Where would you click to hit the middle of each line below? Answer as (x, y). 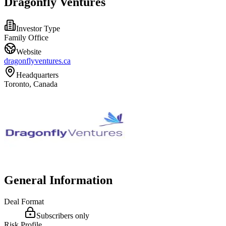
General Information (58, 180)
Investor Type (38, 28)
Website (29, 51)
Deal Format (24, 201)
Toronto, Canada (31, 84)
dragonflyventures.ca (37, 61)
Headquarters (37, 75)
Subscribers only (63, 215)
